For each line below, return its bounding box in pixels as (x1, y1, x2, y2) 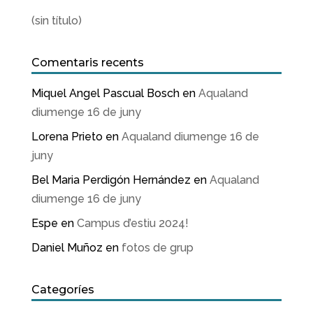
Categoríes (31, 283, 94, 296)
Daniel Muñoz (31, 241, 103, 254)
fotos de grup (121, 241, 194, 254)
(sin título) (31, 14, 82, 27)
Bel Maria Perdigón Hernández (31, 173, 191, 187)
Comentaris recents (31, 56, 144, 69)
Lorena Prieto (31, 130, 103, 143)
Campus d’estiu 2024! (76, 217, 189, 230)
